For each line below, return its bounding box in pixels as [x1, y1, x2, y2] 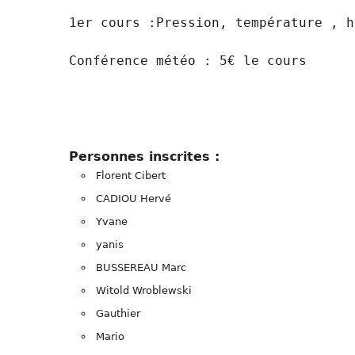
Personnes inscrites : [69, 148, 219, 164]
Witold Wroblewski [96, 284, 192, 296]
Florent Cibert [96, 169, 166, 181]
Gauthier [96, 307, 140, 319]
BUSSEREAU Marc [96, 261, 186, 273]
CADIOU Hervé [96, 192, 171, 204]
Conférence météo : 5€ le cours [69, 52, 307, 68]
